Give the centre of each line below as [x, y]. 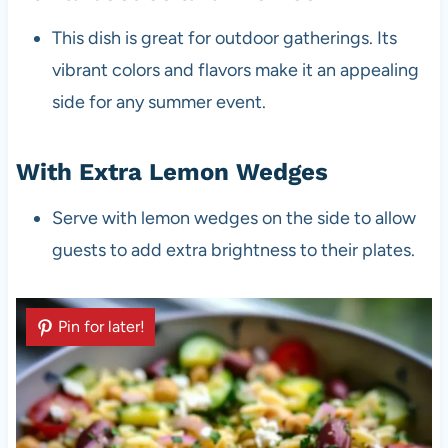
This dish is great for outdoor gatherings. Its [224, 37]
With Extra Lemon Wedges [171, 171]
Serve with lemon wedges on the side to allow [233, 217]
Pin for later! [101, 326]
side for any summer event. [158, 101]
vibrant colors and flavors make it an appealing [235, 69]
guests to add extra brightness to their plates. [233, 249]
